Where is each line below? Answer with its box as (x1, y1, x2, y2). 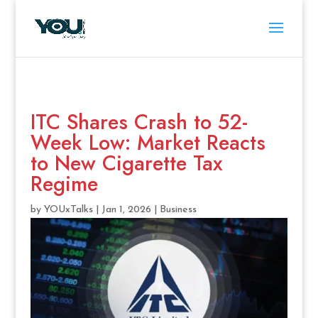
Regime (30, 169, 98, 199)
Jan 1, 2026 (101, 204, 151, 215)
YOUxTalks (43, 204, 93, 215)
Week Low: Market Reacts (30, 128, 265, 158)
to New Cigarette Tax (30, 148, 222, 178)
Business (159, 204, 197, 215)
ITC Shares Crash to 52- (30, 107, 248, 137)
